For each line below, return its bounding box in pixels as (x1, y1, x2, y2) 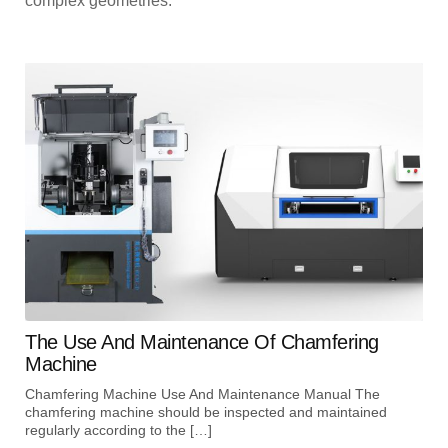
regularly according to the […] (25, 422, 212, 439)
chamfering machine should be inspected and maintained (25, 404, 387, 421)
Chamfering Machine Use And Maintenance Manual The (25, 386, 380, 403)
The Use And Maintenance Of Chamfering (25, 331, 379, 354)
